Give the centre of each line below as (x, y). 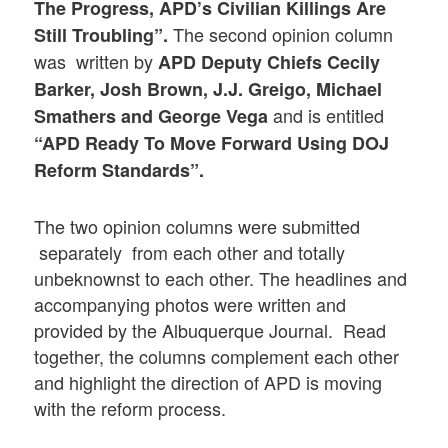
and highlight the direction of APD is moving (208, 381)
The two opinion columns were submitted (197, 225)
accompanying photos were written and (190, 303)
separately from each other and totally (190, 251)
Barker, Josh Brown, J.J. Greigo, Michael (208, 89)
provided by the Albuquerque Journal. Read (210, 329)
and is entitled (326, 115)
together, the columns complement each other (217, 355)
